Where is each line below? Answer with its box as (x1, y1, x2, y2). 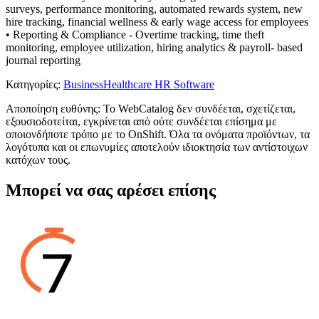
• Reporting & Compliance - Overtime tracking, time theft (6, 28, 264, 41)
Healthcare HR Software (103, 78, 214, 90)
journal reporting (6, 53, 80, 66)
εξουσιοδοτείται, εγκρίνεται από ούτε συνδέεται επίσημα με (6, 115, 277, 127)
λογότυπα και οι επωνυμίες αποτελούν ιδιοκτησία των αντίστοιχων (6, 140, 308, 153)
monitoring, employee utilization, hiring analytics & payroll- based (6, 41, 303, 53)
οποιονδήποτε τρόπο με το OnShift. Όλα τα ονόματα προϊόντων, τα (6, 127, 310, 140)
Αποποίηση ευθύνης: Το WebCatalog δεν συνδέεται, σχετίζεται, (6, 102, 296, 115)
